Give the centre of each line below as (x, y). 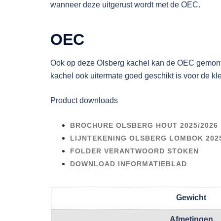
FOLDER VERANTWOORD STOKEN (134, 151)
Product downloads (84, 100)
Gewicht (191, 197)
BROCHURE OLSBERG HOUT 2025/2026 (144, 125)
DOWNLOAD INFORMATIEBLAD (129, 164)
